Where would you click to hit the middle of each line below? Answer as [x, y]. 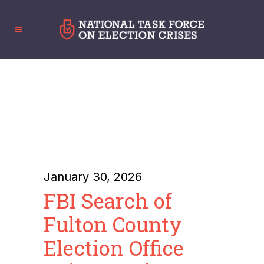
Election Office [114, 247]
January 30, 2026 [93, 177]
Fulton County [113, 224]
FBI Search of [108, 200]
